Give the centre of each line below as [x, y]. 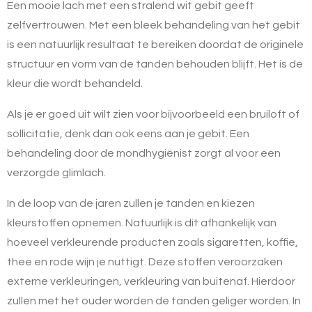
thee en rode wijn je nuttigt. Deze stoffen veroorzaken [145, 262]
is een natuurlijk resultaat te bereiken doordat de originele [155, 44]
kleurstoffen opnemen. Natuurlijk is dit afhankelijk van [142, 223]
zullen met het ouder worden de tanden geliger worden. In [154, 301]
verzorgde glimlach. [56, 172]
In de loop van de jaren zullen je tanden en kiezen [131, 203]
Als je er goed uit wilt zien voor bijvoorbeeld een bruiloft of [153, 114]
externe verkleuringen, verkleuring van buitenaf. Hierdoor [151, 281]
